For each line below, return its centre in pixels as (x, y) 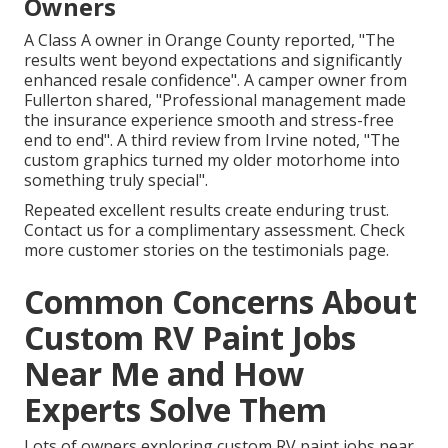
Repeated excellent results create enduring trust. (206, 209)
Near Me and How (164, 373)
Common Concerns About (220, 301)
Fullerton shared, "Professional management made (215, 99)
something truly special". (116, 179)
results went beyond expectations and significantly (213, 59)
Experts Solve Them (175, 409)
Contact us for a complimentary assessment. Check (214, 229)
